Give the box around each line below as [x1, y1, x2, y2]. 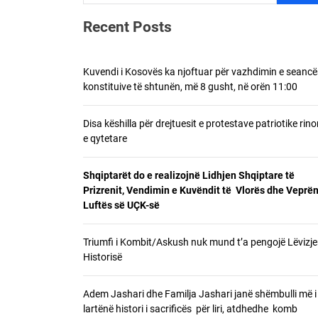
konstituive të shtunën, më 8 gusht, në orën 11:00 [83, 81, 297, 92]
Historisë [83, 251, 122, 263]
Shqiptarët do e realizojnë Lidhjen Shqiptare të [83, 170, 295, 181]
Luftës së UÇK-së [83, 199, 160, 211]
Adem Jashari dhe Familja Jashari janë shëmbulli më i [83, 288, 317, 300]
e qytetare [83, 133, 127, 144]
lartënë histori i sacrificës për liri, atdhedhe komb [83, 303, 297, 314]
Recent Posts [83, 18, 172, 35]
